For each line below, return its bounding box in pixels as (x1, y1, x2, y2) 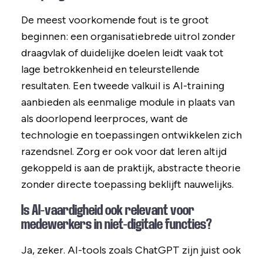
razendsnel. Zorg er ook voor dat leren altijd (21, 145, 227, 159)
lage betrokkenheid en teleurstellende (21, 63, 200, 76)
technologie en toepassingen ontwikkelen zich (21, 129, 242, 142)
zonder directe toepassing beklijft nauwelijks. (21, 178, 234, 191)
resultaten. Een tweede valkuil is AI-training (21, 79, 224, 93)
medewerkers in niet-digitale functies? (21, 217, 212, 232)
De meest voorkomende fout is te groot (21, 14, 209, 27)
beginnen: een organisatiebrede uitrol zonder (21, 30, 235, 43)
